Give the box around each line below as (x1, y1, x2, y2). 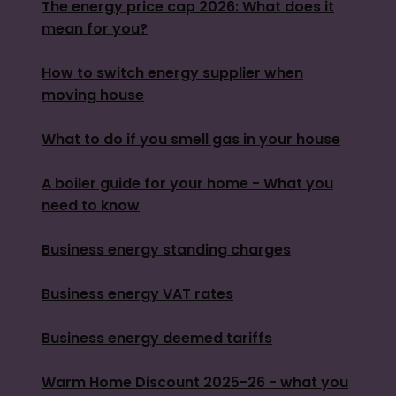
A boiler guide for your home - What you (42, 172, 333, 194)
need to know (42, 194, 140, 216)
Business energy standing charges (42, 239, 291, 260)
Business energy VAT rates (42, 283, 233, 304)
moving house (42, 84, 144, 105)
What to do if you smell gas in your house (42, 128, 340, 149)
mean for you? (42, 18, 148, 39)
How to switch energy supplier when (42, 62, 303, 83)
